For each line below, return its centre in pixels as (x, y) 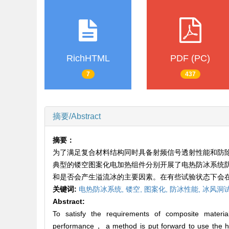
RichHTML (88, 58)
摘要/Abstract (77, 117)
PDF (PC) (190, 58)
